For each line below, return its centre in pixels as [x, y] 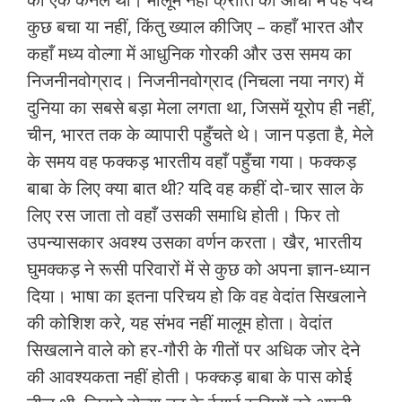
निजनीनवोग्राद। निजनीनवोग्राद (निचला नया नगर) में [195, 81]
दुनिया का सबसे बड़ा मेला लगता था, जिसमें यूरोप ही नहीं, [201, 108]
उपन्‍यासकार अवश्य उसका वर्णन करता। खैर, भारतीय [194, 242]
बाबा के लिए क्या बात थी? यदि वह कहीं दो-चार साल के [195, 188]
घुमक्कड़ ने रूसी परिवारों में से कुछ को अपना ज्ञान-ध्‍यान [198, 269]
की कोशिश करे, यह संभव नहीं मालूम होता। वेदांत [179, 323]
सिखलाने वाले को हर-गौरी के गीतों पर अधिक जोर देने [193, 350]
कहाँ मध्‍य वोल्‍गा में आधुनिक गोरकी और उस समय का [189, 54]
